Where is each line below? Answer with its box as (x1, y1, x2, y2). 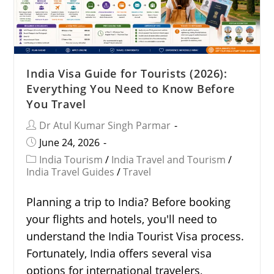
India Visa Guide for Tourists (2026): (26, 65, 228, 81)
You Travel (26, 96, 86, 111)
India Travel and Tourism (111, 152, 226, 166)
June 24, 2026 (39, 135, 100, 149)
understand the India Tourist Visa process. (26, 228, 245, 243)
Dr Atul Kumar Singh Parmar (39, 118, 171, 132)
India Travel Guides (26, 165, 115, 179)
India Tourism (39, 152, 103, 166)
